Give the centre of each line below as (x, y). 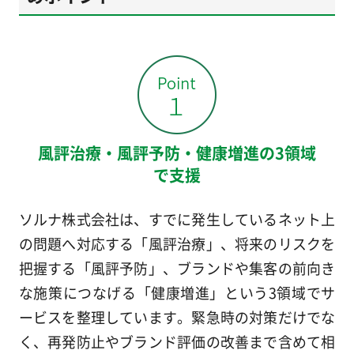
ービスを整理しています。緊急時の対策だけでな (177, 316)
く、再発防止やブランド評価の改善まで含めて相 (177, 341)
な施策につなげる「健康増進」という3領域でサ (177, 292)
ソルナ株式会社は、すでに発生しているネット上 (177, 218)
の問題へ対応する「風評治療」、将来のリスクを (177, 243)
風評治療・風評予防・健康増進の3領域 (177, 153)
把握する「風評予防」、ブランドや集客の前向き (177, 267)
